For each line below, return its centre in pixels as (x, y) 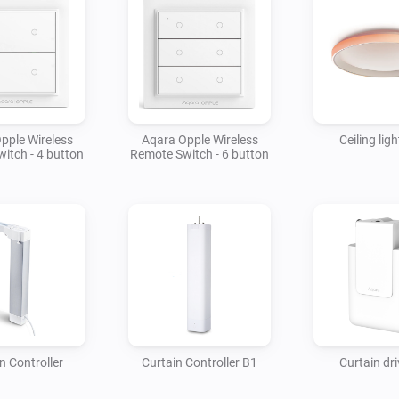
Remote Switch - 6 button (199, 154)
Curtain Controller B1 (199, 362)
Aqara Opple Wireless (199, 139)
